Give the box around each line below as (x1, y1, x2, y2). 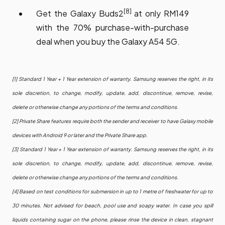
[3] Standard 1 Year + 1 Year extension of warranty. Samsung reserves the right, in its (12, 146, 213, 153)
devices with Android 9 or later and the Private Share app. (12, 132, 148, 139)
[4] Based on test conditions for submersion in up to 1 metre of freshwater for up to (12, 188, 213, 195)
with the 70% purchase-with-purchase (36, 22, 189, 33)
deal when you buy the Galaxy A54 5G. (36, 36, 180, 47)
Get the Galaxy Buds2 (36, 8, 124, 19)
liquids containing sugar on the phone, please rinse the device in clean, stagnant (12, 216, 213, 223)
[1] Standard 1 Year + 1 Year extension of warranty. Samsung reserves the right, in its (12, 76, 213, 82)
